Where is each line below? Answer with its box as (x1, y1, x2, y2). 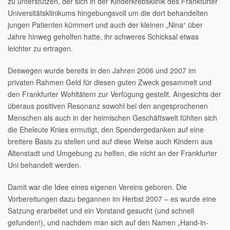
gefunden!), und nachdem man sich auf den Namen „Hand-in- (8, 217, 208, 227)
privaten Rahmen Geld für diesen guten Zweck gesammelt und (8, 76, 212, 87)
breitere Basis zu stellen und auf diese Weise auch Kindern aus (8, 136, 213, 146)
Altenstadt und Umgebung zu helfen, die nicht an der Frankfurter (8, 147, 217, 158)
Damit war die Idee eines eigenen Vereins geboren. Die (8, 181, 187, 192)
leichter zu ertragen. (8, 43, 73, 53)
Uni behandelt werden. (8, 159, 81, 170)
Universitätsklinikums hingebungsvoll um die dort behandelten (8, 7, 208, 18)
